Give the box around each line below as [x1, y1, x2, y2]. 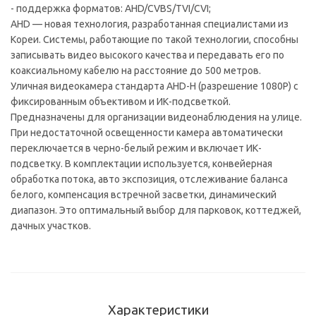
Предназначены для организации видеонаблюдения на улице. [11, 111, 302, 123]
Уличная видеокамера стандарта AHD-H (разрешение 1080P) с [11, 80, 298, 92]
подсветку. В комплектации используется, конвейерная [11, 158, 272, 169]
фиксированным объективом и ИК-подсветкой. [11, 96, 231, 107]
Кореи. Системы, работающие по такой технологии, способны [11, 34, 298, 45]
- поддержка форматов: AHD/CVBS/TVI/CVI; [11, 3, 211, 14]
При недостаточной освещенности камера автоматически [11, 127, 283, 138]
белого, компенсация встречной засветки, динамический [11, 189, 276, 200]
